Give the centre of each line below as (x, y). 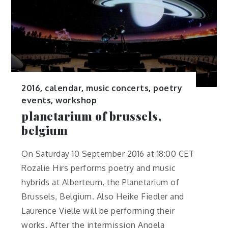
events (36, 101)
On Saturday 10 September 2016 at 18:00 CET (108, 153)
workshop (76, 101)
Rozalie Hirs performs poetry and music (99, 168)
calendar (63, 88)
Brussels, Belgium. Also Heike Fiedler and (103, 196)
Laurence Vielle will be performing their (98, 210)
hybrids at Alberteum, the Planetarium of (101, 182)
